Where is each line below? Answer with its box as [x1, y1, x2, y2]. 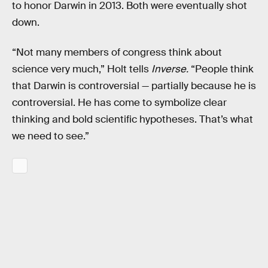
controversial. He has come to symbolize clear [12, 96, 227, 109]
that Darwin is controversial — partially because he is [12, 80, 256, 93]
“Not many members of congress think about [12, 46, 222, 59]
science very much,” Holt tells [12, 63, 151, 76]
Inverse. [151, 63, 188, 76]
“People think [188, 63, 254, 76]
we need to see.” [12, 130, 89, 143]
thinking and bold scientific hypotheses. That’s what [12, 113, 253, 126]
